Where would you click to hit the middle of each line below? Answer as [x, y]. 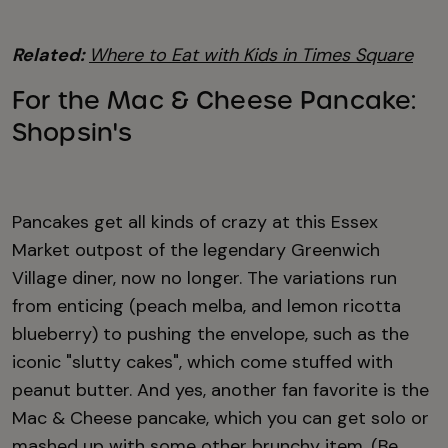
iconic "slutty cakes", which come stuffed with [202, 361]
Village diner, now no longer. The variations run [204, 277]
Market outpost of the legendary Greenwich [196, 249]
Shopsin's [72, 132]
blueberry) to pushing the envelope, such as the [210, 333]
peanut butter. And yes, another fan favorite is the [220, 389]
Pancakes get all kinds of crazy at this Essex [195, 221]
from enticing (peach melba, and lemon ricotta [206, 305]
